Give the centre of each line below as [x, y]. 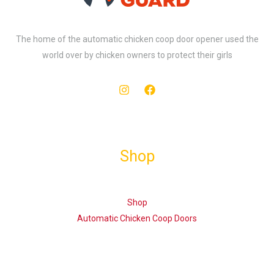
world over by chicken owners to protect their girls [137, 55]
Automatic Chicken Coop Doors [137, 218]
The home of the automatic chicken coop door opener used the [137, 39]
